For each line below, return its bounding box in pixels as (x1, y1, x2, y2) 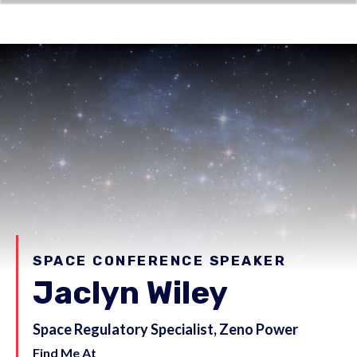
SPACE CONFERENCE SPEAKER (33, 252, 286, 269)
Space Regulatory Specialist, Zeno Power (33, 320, 298, 338)
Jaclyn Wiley (33, 273, 228, 312)
